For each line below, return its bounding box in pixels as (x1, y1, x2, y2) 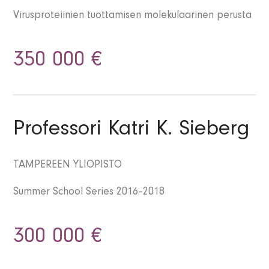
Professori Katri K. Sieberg (13, 120, 250, 142)
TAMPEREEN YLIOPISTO (13, 160, 122, 172)
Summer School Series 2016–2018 (13, 187, 165, 199)
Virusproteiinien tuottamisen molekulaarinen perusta (13, 11, 252, 22)
